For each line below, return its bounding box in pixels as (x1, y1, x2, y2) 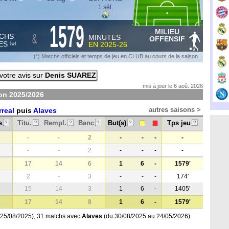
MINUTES (88, 33, 121, 41)
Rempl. (44, 119, 66, 127)
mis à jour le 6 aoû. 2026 (143, 83, 203, 89)
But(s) (108, 119, 126, 127)
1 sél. (98, 4, 113, 11)
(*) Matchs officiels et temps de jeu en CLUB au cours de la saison (34, 53, 198, 59)
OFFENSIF (149, 35, 185, 43)
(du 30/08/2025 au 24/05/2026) (102, 213, 190, 220)
